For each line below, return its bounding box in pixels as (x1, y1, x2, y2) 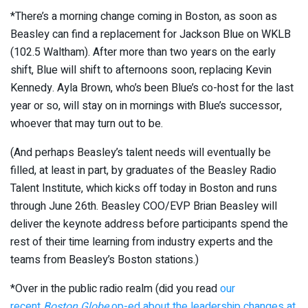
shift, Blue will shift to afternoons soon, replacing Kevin (10, 62, 272, 79)
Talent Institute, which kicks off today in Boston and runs (10, 180, 277, 197)
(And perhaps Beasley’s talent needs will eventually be (10, 144, 271, 162)
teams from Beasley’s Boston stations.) (10, 252, 199, 269)
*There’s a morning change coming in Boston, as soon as (10, 8, 277, 25)
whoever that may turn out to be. (10, 115, 163, 133)
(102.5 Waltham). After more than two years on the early (10, 44, 276, 61)
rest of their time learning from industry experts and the (10, 234, 273, 251)
